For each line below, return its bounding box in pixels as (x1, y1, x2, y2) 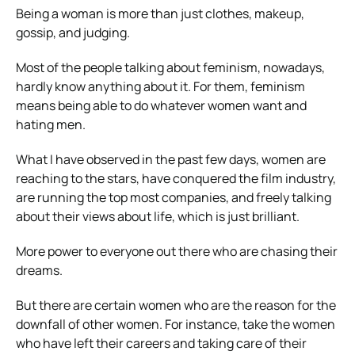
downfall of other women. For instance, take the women (16, 315, 335, 333)
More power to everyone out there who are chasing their (16, 242, 338, 260)
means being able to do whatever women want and (16, 96, 307, 114)
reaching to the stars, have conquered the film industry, (16, 169, 336, 187)
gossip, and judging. (16, 23, 130, 41)
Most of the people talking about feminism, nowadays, (16, 58, 325, 76)
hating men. (16, 115, 86, 133)
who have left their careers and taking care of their (16, 334, 307, 352)
